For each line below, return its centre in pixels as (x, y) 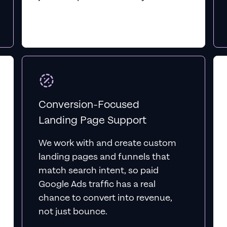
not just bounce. (73, 212)
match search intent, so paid (98, 171)
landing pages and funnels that (104, 157)
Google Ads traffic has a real (97, 184)
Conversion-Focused (89, 105)
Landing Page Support (92, 120)
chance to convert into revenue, (105, 198)
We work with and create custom (107, 143)
